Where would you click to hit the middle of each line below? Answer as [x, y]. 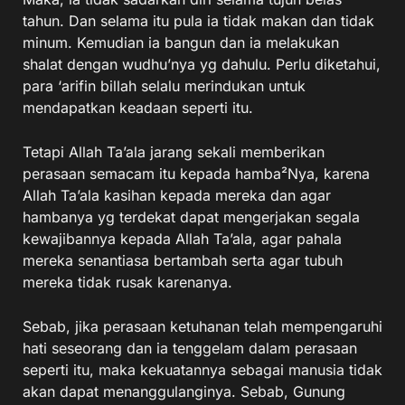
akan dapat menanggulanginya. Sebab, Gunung [184, 391]
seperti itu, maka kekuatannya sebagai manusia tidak [202, 370]
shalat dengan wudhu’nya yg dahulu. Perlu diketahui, [202, 64]
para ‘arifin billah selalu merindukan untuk [164, 86]
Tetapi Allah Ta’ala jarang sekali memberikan [174, 152]
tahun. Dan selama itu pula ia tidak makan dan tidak [198, 21]
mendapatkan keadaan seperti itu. [138, 108]
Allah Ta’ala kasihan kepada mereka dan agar [177, 195]
